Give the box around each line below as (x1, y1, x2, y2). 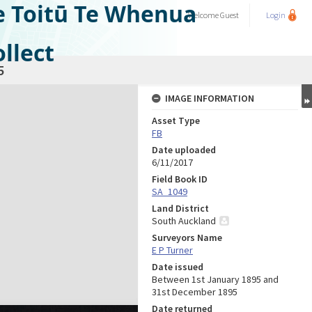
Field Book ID (152, 173, 208, 185)
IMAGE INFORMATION (165, 92, 254, 104)
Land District (152, 202, 209, 214)
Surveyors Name (152, 231, 222, 244)
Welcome (188, 10, 220, 20)
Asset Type (152, 114, 200, 127)
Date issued (152, 260, 203, 273)
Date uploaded (152, 143, 216, 156)
